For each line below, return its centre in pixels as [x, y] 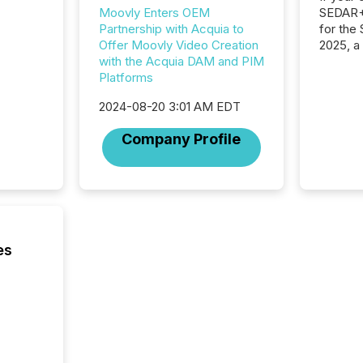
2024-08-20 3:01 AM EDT [169, 107]
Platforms [126, 77]
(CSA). [338, 93]
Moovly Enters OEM [154, 13]
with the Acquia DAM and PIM [181, 61]
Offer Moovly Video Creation [178, 45]
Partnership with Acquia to [171, 29]
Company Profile [181, 139]
